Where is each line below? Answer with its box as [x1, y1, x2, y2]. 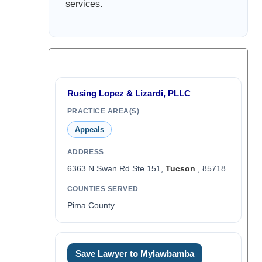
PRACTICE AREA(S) [67, 107, 140, 115]
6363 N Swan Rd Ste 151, [67, 164, 166, 173]
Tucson [165, 164, 195, 173]
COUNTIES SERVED [67, 185, 139, 193]
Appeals [74, 125, 104, 134]
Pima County [67, 201, 115, 210]
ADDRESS [67, 148, 104, 156]
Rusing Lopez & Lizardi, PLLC [67, 88, 191, 98]
